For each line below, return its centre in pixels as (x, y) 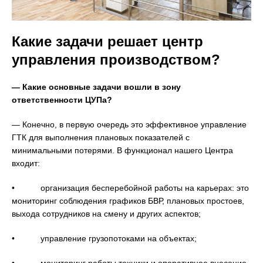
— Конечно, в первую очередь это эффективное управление (129, 124)
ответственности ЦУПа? (62, 100)
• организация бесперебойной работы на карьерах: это (130, 188)
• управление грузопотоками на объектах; (104, 238)
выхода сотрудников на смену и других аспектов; (106, 213)
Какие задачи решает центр (107, 41)
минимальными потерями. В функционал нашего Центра (122, 150)
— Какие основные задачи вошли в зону (96, 87)
